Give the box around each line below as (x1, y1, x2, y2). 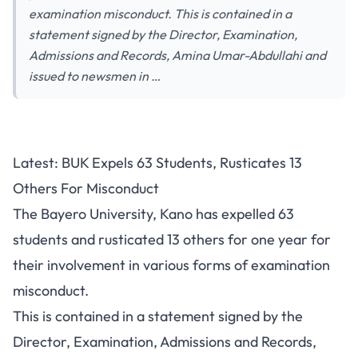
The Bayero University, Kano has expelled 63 (13, 205, 294, 223)
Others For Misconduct (13, 179, 159, 197)
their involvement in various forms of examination (13, 256, 330, 274)
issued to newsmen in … (29, 68, 161, 84)
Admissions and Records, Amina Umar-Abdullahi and (29, 47, 326, 63)
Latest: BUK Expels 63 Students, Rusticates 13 (13, 153, 302, 172)
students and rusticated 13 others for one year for (13, 230, 331, 249)
